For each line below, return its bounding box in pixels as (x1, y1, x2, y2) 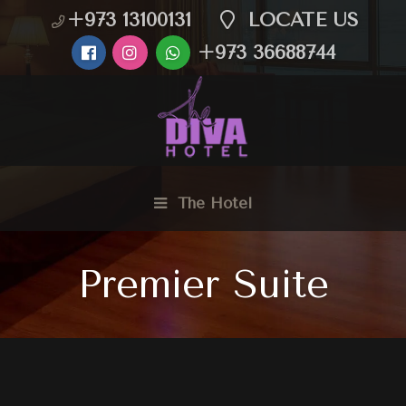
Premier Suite (77, 261, 329, 308)
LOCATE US (240, 9, 358, 31)
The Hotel (172, 194, 252, 212)
